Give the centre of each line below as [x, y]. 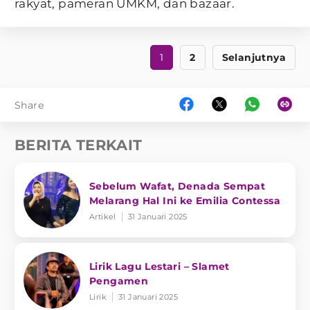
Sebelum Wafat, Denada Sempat [177, 186]
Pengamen [119, 281]
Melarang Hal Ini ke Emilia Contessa [185, 200]
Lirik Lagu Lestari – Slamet [159, 266]
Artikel [103, 216]
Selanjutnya [254, 58]
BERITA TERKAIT [79, 145]
